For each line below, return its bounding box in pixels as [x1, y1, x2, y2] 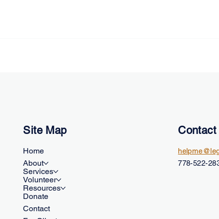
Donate [23, 192, 49, 201]
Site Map [23, 124, 67, 137]
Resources [23, 183, 61, 193]
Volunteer [23, 175, 57, 185]
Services [23, 167, 54, 176]
